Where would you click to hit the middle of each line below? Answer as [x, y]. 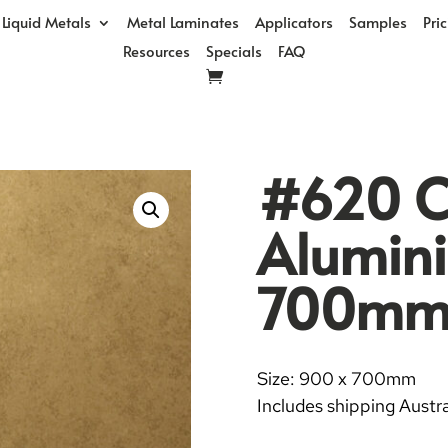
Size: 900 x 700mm [337, 378]
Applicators [293, 21]
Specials [234, 50]
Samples [377, 21]
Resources [156, 50]
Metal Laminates [182, 21]
